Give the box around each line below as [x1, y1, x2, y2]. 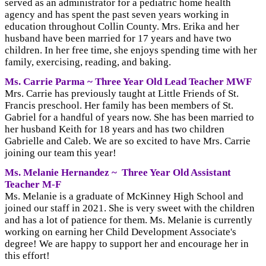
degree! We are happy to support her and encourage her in [5, 238, 249, 250]
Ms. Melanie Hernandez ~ [5, 167, 119, 179]
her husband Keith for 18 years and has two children [5, 123, 224, 135]
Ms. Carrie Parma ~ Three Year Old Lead [5, 76, 189, 88]
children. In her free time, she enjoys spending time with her [5, 45, 257, 56]
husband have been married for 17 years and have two [5, 33, 232, 45]
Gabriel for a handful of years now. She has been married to [5, 112, 254, 123]
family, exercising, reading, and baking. [5, 56, 171, 68]
